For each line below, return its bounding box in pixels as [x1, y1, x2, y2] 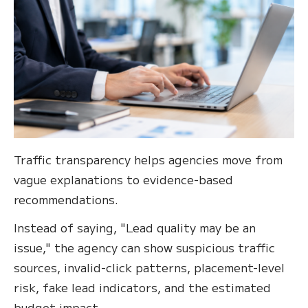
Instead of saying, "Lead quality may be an [14, 218, 256, 236]
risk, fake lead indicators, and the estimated [14, 278, 271, 296]
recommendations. [14, 190, 118, 208]
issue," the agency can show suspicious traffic [14, 238, 275, 256]
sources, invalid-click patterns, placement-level [14, 258, 285, 276]
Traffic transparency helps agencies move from [14, 150, 283, 168]
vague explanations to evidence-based [14, 170, 233, 188]
